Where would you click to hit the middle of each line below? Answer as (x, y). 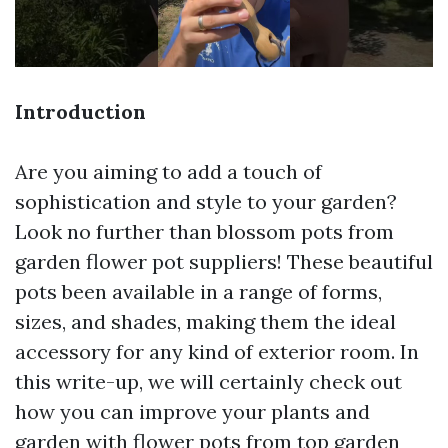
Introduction (80, 112)
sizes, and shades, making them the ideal (205, 322)
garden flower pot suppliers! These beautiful (224, 262)
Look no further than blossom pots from (204, 232)
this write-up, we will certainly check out (208, 382)
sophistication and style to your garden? (206, 202)
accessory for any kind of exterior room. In (217, 352)
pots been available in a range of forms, (198, 292)
